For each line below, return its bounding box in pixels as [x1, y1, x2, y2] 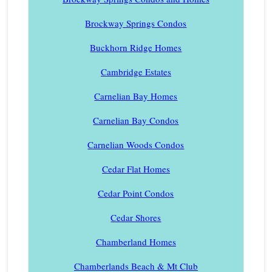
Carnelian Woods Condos [87, 138, 185, 151]
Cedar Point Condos [98, 186, 174, 199]
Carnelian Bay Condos [93, 114, 179, 126]
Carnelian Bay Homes [94, 89, 178, 102]
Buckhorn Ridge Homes [90, 41, 182, 53]
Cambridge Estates [100, 65, 171, 78]
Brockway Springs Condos [85, 16, 187, 29]
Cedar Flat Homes [101, 162, 170, 175]
